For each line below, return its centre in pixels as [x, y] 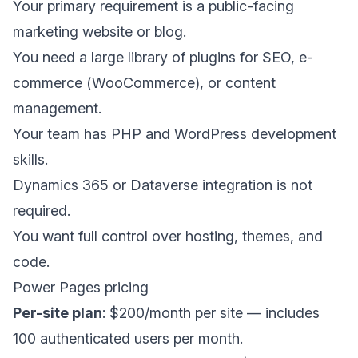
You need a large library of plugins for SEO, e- [163, 57]
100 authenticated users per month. [128, 338]
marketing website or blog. [99, 32]
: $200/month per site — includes [211, 313]
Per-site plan [58, 313]
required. [42, 211]
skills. [30, 159]
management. [57, 108]
